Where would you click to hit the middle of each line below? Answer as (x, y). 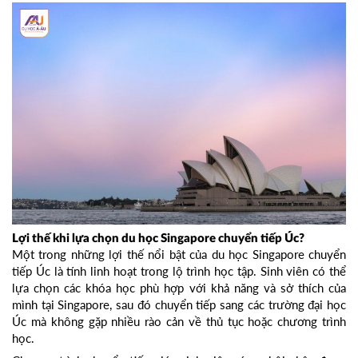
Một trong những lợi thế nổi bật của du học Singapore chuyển (179, 255)
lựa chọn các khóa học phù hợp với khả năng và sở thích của (179, 288)
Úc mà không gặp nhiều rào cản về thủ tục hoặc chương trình (179, 322)
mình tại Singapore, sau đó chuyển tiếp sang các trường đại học (179, 305)
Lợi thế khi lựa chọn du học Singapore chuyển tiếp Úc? (158, 239)
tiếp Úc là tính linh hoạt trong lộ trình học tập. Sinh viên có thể (179, 271)
